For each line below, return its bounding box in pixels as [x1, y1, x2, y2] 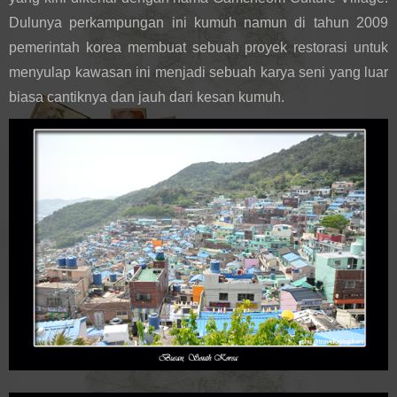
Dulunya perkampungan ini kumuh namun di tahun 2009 [9, 14, 388, 30]
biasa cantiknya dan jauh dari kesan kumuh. [9, 89, 288, 105]
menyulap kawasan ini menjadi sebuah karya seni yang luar [9, 64, 388, 80]
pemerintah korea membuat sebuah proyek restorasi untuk [9, 39, 388, 55]
